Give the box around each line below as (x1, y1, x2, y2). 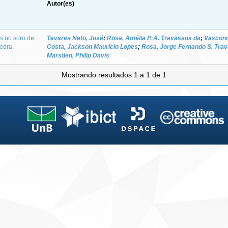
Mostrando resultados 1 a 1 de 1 (62, 70, 166, 79)
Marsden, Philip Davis (47, 51, 109, 59)
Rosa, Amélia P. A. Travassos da (107, 34, 201, 42)
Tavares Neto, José (47, 34, 103, 42)
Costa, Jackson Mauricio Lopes (47, 43, 138, 50)
